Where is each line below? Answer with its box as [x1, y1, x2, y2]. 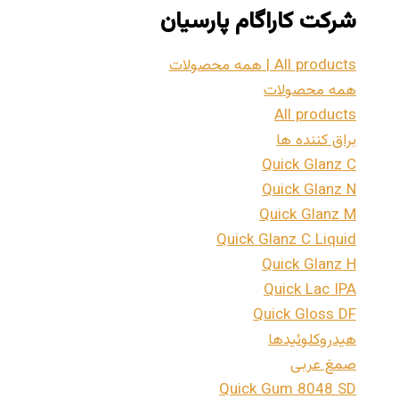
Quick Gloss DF [253, 304, 356, 328]
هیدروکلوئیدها [268, 329, 356, 353]
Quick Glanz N [262, 179, 356, 203]
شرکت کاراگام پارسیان [160, 4, 356, 41]
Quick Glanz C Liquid [216, 229, 356, 253]
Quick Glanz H [262, 254, 356, 278]
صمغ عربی [290, 354, 356, 378]
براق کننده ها [276, 129, 356, 153]
